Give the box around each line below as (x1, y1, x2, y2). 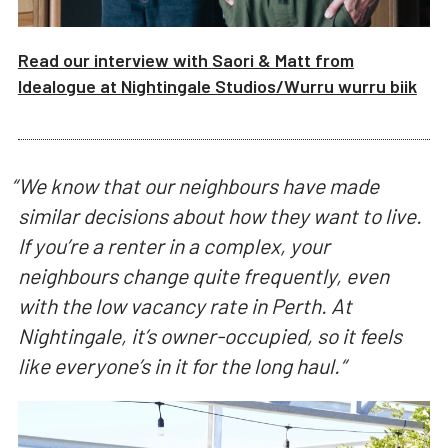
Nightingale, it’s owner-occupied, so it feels (17, 323, 402, 349)
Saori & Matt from (211, 48, 354, 71)
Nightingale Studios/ (120, 74, 284, 97)
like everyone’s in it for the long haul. (17, 353, 340, 379)
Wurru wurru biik (283, 74, 417, 97)
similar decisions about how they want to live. (17, 203, 422, 229)
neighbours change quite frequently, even (17, 263, 389, 289)
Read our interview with (17, 48, 212, 71)
